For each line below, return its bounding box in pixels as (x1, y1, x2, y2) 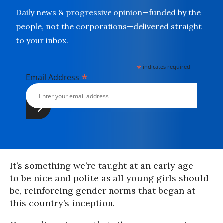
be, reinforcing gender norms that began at (10, 185, 195, 196)
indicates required (141, 63, 191, 70)
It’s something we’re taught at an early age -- (10, 160, 204, 171)
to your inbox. (16, 35, 68, 45)
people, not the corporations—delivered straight (16, 21, 202, 31)
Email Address (26, 72, 81, 83)
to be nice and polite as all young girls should (10, 172, 209, 184)
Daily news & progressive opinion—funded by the (16, 7, 201, 17)
